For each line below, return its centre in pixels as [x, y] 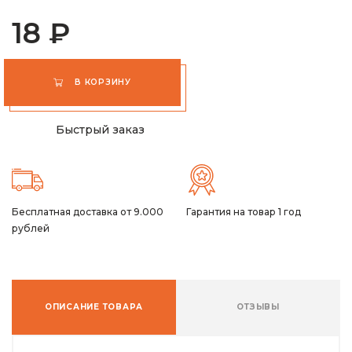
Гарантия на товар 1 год [243, 211]
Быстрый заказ [100, 129]
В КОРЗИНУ [103, 82]
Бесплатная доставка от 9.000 [88, 211]
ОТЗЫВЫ [258, 306]
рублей [31, 228]
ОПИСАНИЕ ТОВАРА [94, 306]
